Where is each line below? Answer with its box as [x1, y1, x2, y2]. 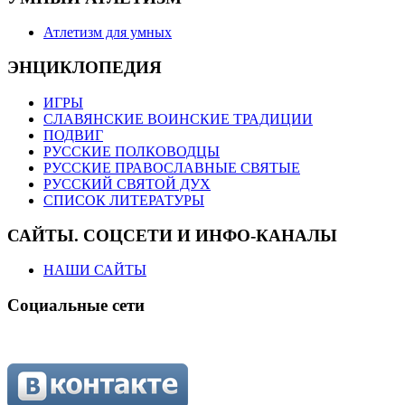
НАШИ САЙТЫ [43, 262, 146, 278]
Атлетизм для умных [43, 24, 172, 41]
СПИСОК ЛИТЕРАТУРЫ [43, 192, 204, 208]
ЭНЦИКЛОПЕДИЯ [7, 58, 162, 78]
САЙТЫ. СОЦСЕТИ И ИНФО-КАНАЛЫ [7, 225, 337, 245]
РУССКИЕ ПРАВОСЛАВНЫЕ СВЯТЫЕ [43, 159, 300, 175]
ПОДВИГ [43, 127, 103, 143]
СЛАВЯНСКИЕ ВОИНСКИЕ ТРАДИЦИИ [43, 110, 313, 127]
